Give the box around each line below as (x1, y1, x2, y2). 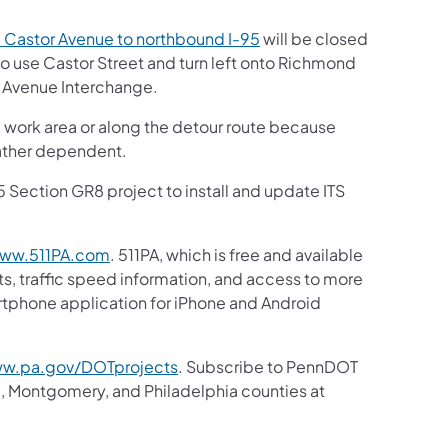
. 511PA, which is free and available (110, 243, 363, 265)
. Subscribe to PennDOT (178, 355, 358, 377)
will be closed (260, 27, 368, 49)
